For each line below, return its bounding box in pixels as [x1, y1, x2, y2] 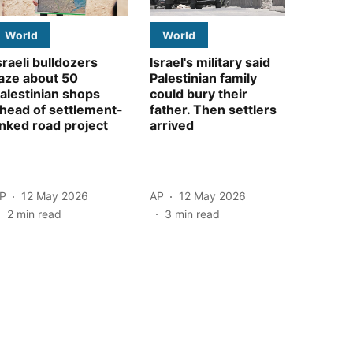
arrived [150, 117, 194, 133]
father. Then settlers [150, 101, 277, 117]
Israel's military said [150, 54, 270, 70]
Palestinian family [150, 69, 257, 86]
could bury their [150, 85, 247, 102]
